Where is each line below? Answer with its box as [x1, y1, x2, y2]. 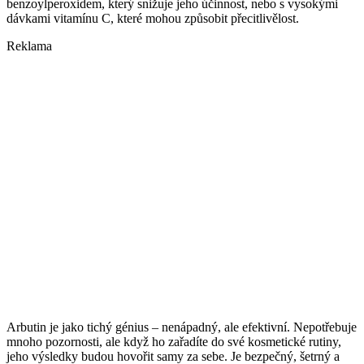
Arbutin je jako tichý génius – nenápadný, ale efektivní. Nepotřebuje [6, 320, 357, 335]
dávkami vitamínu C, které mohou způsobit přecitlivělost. [6, 11, 299, 26]
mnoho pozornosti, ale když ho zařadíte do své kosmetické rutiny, [6, 335, 341, 349]
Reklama [6, 39, 52, 54]
